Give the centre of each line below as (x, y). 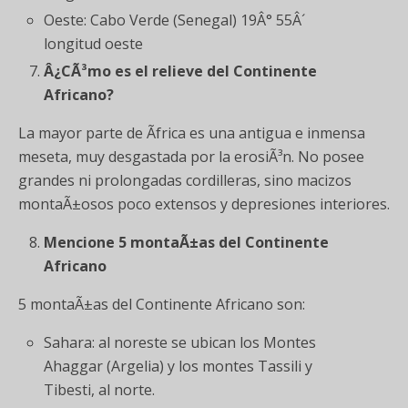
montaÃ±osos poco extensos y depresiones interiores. (204, 204)
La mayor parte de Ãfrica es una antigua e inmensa (192, 133)
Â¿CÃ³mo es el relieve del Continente (181, 71)
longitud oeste (94, 43)
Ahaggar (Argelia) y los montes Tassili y (178, 367)
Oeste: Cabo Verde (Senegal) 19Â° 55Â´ (175, 20)
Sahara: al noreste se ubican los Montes (180, 343)
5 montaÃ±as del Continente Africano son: (162, 305)
